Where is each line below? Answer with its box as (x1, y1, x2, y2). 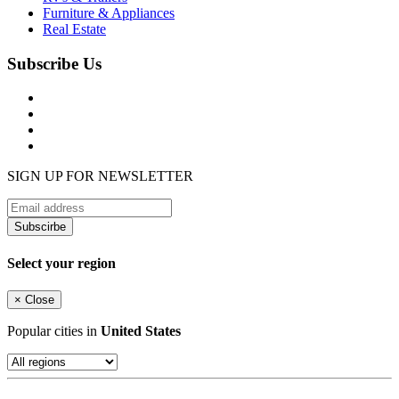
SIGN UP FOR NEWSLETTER (7, 168, 193, 184)
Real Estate (43, 20, 106, 37)
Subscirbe (14, 220, 66, 234)
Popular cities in (7, 322, 101, 338)
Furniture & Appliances (43, 4, 175, 20)
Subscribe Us (7, 53, 102, 73)
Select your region (7, 255, 116, 271)
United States (101, 322, 181, 338)
